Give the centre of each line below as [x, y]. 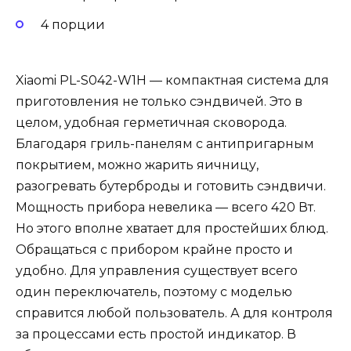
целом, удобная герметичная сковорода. [151, 122]
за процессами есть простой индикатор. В [156, 334]
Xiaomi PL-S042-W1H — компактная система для [172, 80]
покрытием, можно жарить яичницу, [137, 165]
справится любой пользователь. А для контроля [174, 313]
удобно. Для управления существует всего [157, 270]
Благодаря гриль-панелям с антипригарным [165, 143]
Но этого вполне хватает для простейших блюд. [172, 228]
